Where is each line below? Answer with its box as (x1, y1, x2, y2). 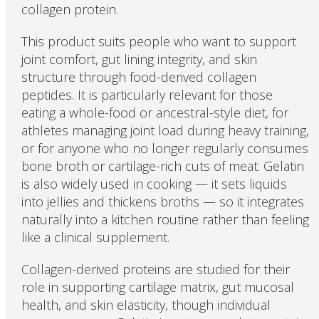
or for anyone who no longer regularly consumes (21, 140, 308, 157)
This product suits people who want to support (21, 33, 296, 51)
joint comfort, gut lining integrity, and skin (21, 51, 257, 68)
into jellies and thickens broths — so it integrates (21, 193, 304, 211)
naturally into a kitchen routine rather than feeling (21, 211, 309, 229)
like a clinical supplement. (21, 229, 169, 246)
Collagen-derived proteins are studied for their (21, 260, 290, 278)
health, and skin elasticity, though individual (21, 296, 271, 313)
